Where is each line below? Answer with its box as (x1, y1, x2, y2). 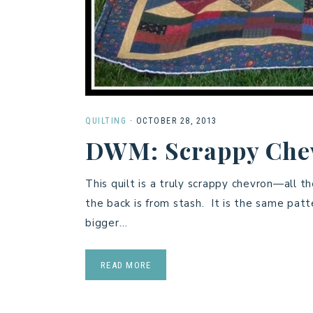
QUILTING (85, 116, 126, 126)
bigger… (85, 216, 128, 231)
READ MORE (101, 260, 152, 271)
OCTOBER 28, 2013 (136, 116, 217, 126)
